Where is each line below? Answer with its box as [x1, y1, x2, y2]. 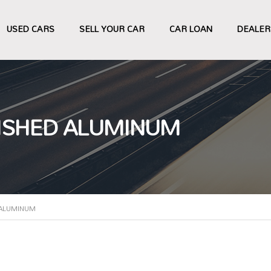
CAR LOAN [169, 21, 212, 37]
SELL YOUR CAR [79, 21, 145, 37]
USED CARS [7, 21, 54, 37]
